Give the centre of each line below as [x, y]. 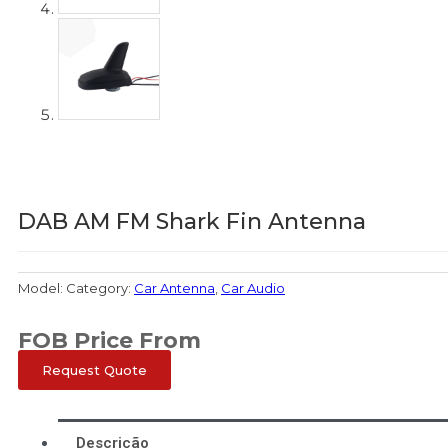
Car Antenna [174, 287]
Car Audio [253, 287]
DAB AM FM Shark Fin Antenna [192, 222]
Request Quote [94, 370]
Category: [100, 287]
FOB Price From [109, 341]
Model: [42, 287]
